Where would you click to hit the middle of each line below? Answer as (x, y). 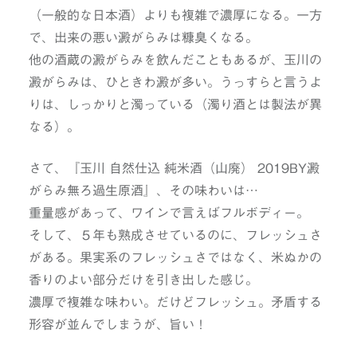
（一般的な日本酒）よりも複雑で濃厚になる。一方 (175, 16)
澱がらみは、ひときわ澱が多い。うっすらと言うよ (175, 82)
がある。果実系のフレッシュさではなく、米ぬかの (175, 258)
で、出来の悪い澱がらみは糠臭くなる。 (143, 38)
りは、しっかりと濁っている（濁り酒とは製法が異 (175, 105)
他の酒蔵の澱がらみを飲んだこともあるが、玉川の (175, 60)
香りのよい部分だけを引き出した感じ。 (143, 280)
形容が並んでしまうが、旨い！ (118, 325)
